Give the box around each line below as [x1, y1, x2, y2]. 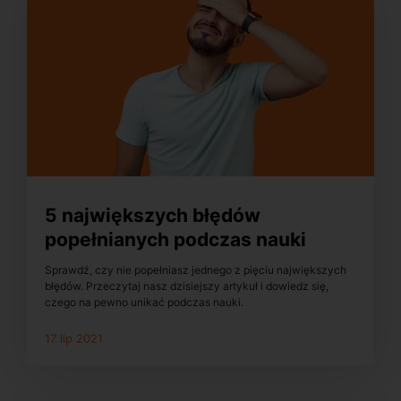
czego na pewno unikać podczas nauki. [45, 295, 243, 310]
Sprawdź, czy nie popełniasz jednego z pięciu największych [45, 263, 346, 277]
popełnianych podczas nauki [45, 227, 306, 251]
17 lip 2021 [45, 331, 103, 346]
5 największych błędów [45, 203, 260, 226]
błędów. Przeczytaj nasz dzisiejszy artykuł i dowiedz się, [45, 279, 328, 294]
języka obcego [45, 252, 178, 275]
